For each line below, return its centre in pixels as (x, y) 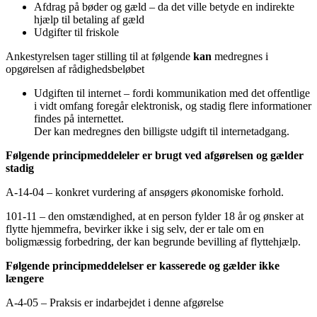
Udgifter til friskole (78, 33)
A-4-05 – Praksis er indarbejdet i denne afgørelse (116, 303)
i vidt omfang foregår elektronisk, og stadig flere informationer (173, 106)
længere (26, 279)
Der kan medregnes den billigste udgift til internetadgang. (163, 132)
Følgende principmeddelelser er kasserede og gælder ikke (143, 266)
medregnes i (240, 57)
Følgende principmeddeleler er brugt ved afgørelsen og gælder (155, 156)
